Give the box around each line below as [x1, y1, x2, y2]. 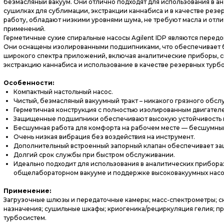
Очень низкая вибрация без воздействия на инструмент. [13, 133, 195, 140]
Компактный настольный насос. [13, 88, 113, 95]
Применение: [3, 187, 51, 194]
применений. [3, 25, 45, 32]
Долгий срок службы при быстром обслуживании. [13, 151, 175, 158]
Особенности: [3, 79, 54, 86]
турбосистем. [3, 214, 46, 221]
